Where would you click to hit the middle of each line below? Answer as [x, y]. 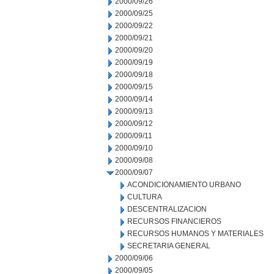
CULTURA [145, 197]
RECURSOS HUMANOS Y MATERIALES [195, 234]
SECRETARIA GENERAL [169, 246]
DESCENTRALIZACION [167, 209]
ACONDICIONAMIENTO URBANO [184, 185]
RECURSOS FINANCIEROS [174, 221]
